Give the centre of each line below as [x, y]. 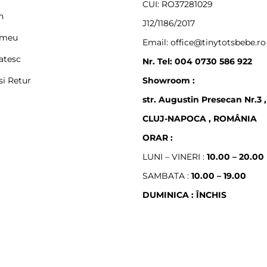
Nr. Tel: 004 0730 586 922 [197, 61]
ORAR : [158, 137]
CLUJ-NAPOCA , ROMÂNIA [200, 118]
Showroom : [169, 80]
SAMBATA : [167, 176]
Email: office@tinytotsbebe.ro [204, 42]
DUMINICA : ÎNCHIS [184, 195]
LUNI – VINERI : [175, 156]
